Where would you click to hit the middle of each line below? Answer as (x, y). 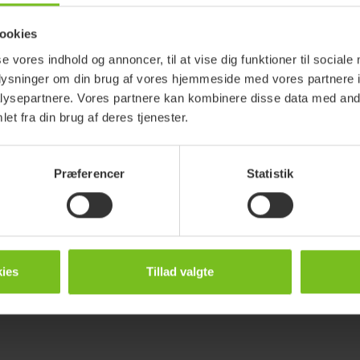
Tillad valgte (180, 272)
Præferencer (89, 173)
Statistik (270, 173)
